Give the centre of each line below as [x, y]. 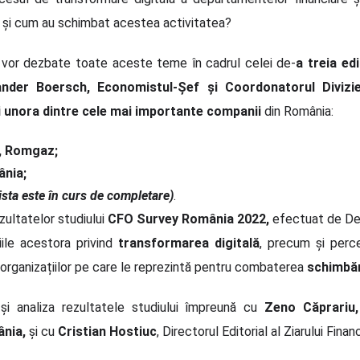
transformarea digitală [189, 243]
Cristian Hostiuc [107, 332]
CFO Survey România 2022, [188, 219]
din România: [299, 112]
